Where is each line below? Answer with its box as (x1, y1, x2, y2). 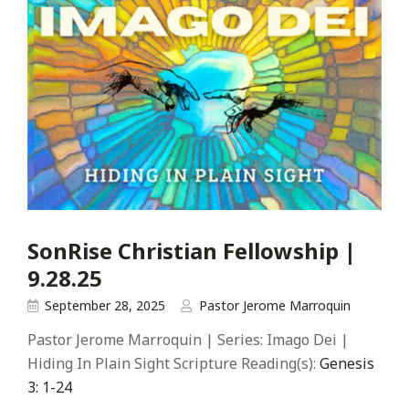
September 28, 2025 (45, 297, 165, 315)
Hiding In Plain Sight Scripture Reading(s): (27, 353, 320, 374)
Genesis (320, 353, 374, 374)
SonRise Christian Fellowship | (27, 235, 356, 266)
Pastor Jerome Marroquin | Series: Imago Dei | (27, 330, 349, 351)
